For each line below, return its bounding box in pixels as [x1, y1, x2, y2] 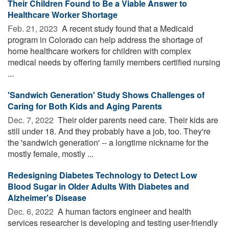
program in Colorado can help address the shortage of [8, 33, 202, 45]
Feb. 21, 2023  [8, 22, 60, 34]
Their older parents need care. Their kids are [56, 113, 218, 126]
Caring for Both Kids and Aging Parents [8, 100, 162, 112]
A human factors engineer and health [56, 205, 191, 217]
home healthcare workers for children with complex [8, 44, 191, 57]
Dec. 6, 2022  [8, 205, 56, 217]
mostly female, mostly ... [8, 147, 94, 159]
